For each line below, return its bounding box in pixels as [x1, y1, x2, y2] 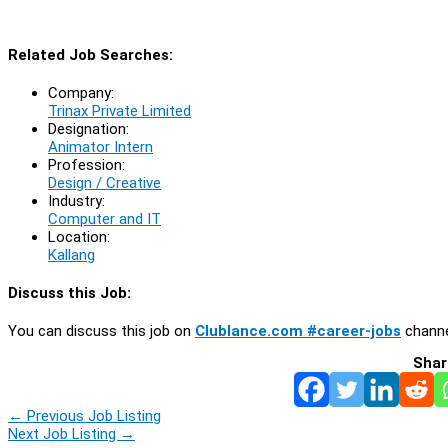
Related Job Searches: [8, 45, 173, 64]
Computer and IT [48, 209, 161, 228]
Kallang [48, 245, 95, 264]
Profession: [48, 155, 125, 174]
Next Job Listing [8, 424, 120, 443]
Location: [48, 227, 110, 246]
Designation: [48, 119, 129, 138]
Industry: [48, 191, 105, 210]
